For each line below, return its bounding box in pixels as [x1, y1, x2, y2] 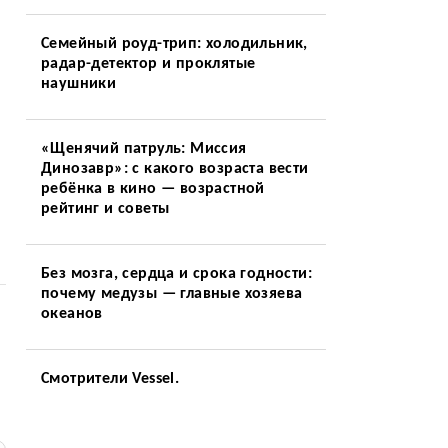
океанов [40, 306, 103, 322]
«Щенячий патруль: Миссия [40, 141, 247, 157]
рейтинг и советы [40, 201, 170, 217]
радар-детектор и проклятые [40, 56, 256, 72]
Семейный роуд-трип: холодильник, [40, 36, 308, 52]
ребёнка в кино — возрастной [40, 181, 265, 197]
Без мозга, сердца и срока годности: [40, 266, 312, 282]
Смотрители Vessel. [40, 371, 180, 387]
